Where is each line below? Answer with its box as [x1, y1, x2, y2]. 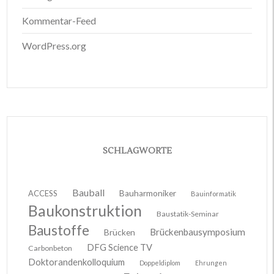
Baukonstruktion [28, 201, 142, 220]
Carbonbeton [28, 243, 72, 253]
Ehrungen [195, 258, 227, 267]
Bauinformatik [191, 189, 236, 198]
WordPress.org [22, 39, 86, 51]
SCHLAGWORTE [102, 145, 172, 157]
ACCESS [28, 188, 57, 198]
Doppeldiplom [139, 258, 180, 267]
